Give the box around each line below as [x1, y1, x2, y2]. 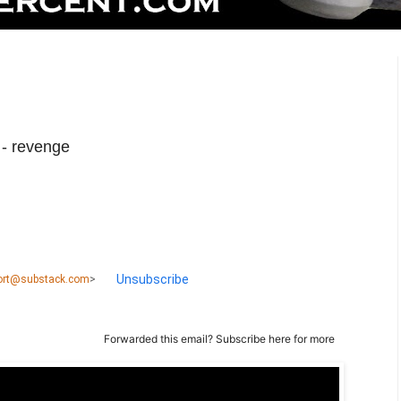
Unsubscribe [116, 271, 189, 286]
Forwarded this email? [104, 331, 216, 346]
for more [291, 331, 335, 346]
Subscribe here [216, 331, 291, 346]
